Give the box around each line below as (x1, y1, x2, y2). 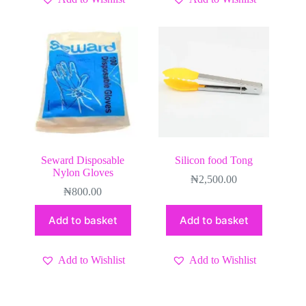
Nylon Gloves (52, 166, 113, 178)
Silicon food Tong (175, 154, 253, 166)
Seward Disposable (41, 154, 125, 166)
